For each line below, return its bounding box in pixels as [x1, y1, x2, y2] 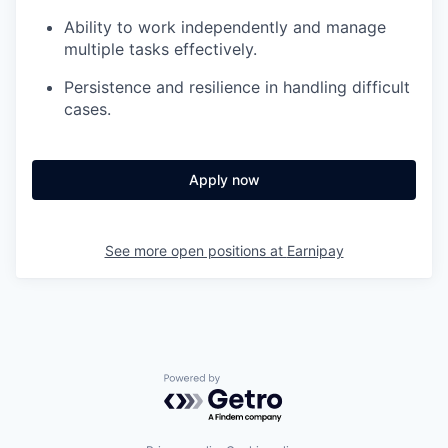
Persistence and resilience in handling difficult [64, 76, 410, 97]
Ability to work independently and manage [64, 16, 386, 37]
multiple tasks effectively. [64, 38, 257, 59]
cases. [64, 98, 111, 119]
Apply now [188, 170, 260, 188]
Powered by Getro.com [163, 373, 339, 394]
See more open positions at [104, 241, 287, 259]
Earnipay [286, 241, 344, 259]
